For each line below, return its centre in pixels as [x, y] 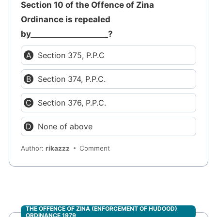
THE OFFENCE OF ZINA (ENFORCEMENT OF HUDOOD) [102, 209]
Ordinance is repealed [66, 19]
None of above [65, 126]
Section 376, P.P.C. [72, 102]
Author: [33, 148]
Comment [95, 148]
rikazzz [58, 148]
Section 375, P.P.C [71, 55]
